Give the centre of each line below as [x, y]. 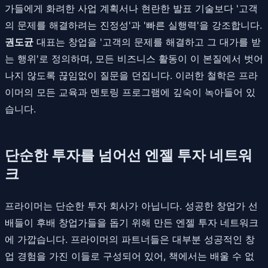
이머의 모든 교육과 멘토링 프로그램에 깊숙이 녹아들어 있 [130, 92]
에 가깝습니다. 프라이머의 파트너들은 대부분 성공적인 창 [130, 239]
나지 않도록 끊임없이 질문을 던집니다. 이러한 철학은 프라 [131, 75]
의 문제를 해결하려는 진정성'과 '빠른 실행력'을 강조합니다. [133, 25]
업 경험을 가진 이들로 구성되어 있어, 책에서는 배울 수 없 [130, 256]
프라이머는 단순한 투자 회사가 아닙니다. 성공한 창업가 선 [131, 205]
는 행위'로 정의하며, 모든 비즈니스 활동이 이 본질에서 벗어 [134, 58]
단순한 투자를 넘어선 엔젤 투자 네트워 [129, 155]
